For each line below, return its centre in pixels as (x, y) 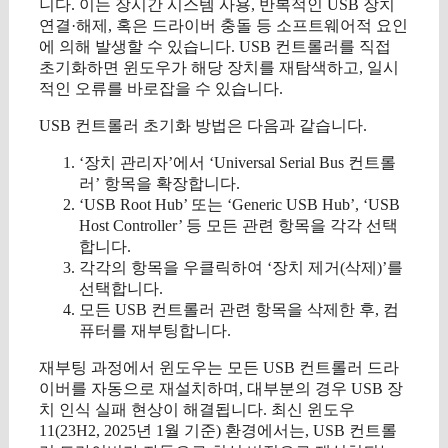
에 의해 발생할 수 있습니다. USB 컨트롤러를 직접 (215, 46)
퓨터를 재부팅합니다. (155, 330)
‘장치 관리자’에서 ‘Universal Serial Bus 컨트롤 (237, 162)
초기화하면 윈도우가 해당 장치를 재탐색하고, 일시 (219, 67)
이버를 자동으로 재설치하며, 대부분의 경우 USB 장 (221, 388)
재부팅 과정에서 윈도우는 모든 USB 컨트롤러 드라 (219, 367)
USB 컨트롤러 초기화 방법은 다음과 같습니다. (203, 125)
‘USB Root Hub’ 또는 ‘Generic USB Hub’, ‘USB (239, 204)
